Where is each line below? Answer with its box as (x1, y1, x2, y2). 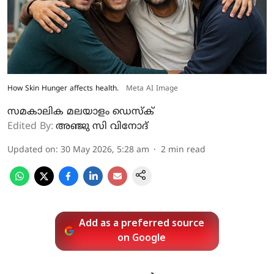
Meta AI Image (126, 84, 178, 94)
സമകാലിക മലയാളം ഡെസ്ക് (7, 105, 154, 118)
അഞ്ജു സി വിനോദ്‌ (56, 120, 148, 133)
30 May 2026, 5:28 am (61, 144, 149, 155)
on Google (117, 232, 166, 245)
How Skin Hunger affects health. (7, 84, 119, 94)
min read (168, 144, 206, 155)
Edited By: (7, 120, 53, 133)
